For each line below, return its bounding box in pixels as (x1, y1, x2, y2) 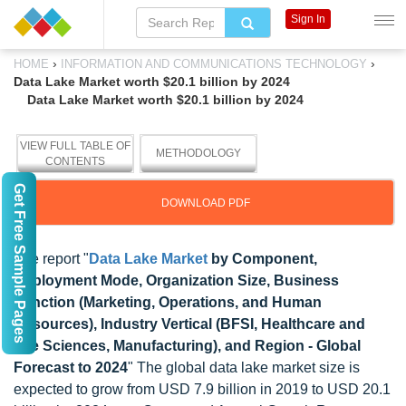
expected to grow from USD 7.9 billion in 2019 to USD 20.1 (14, 382, 391, 397)
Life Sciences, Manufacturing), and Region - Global (14, 338, 361, 353)
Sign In (290, 13, 325, 25)
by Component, (208, 251, 317, 266)
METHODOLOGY (156, 147, 241, 159)
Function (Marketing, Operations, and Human (14, 295, 322, 310)
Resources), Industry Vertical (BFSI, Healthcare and (14, 316, 365, 332)
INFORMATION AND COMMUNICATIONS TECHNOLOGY (57, 57, 371, 71)
